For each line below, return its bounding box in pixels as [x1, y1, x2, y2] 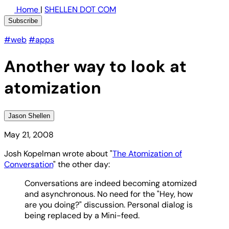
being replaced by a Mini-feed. [25, 210, 140, 221]
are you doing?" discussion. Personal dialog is [25, 199, 193, 210]
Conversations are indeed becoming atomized [25, 177, 197, 189]
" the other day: [53, 158, 110, 170]
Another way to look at [4, 56, 187, 78]
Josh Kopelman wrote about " [4, 148, 112, 159]
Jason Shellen [8, 111, 50, 120]
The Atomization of [112, 148, 182, 159]
